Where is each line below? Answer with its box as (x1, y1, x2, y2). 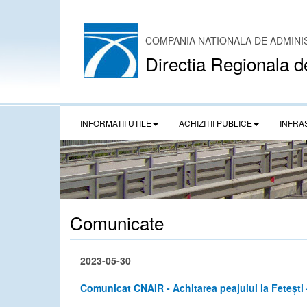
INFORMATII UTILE (80, 117, 151, 129)
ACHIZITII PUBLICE (179, 117, 252, 129)
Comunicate (70, 210, 164, 235)
